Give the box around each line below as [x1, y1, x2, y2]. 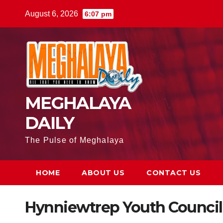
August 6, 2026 [25, 9, 80, 18]
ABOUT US [82, 168, 124, 178]
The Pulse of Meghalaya [25, 136, 124, 145]
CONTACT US [146, 168, 201, 178]
